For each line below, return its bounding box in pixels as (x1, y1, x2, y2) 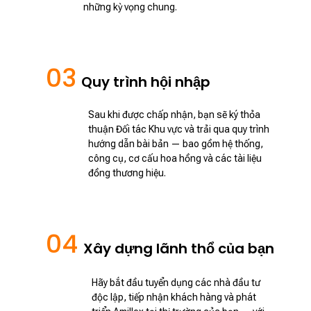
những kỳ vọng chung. (83, 1, 177, 12)
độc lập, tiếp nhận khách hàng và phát (92, 292, 256, 303)
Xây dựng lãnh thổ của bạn (83, 239, 275, 258)
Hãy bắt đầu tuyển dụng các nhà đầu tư (92, 277, 260, 288)
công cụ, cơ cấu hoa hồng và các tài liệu (88, 153, 262, 164)
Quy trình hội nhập (81, 72, 210, 92)
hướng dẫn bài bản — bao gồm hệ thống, (88, 138, 263, 149)
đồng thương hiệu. (88, 167, 166, 178)
